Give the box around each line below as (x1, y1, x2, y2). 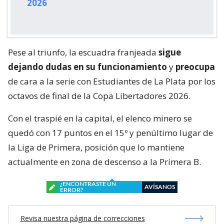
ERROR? (60, 186, 83, 194)
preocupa (175, 61, 215, 73)
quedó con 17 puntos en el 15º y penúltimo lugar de (8, 127, 213, 139)
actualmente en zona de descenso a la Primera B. (8, 156, 201, 168)
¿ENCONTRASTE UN (60, 180, 116, 188)
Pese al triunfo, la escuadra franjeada (8, 46, 158, 58)
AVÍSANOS (144, 183, 175, 191)
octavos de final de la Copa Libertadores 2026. (8, 90, 190, 102)
